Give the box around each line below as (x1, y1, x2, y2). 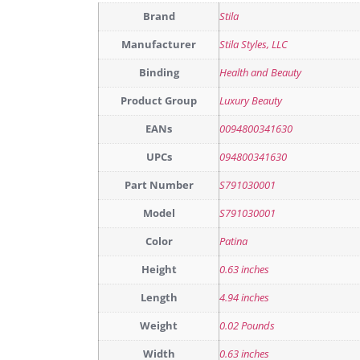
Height (141, 262, 177, 276)
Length (140, 290, 178, 305)
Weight (140, 318, 178, 333)
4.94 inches (219, 290, 269, 305)
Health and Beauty (219, 65, 301, 80)
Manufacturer (121, 37, 196, 51)
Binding (138, 65, 179, 80)
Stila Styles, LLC (219, 37, 288, 51)
